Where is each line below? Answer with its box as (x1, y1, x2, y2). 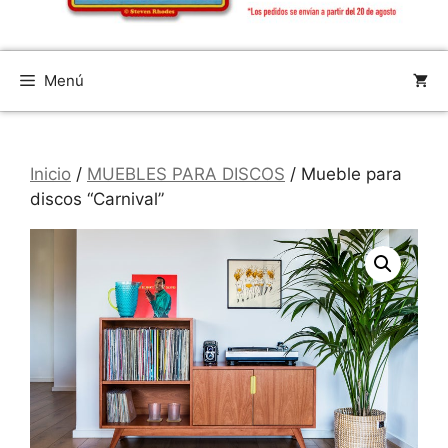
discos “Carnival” (30, 188, 164, 209)
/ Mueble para (285, 163, 402, 184)
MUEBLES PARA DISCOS (87, 163, 285, 184)
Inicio (30, 163, 71, 184)
